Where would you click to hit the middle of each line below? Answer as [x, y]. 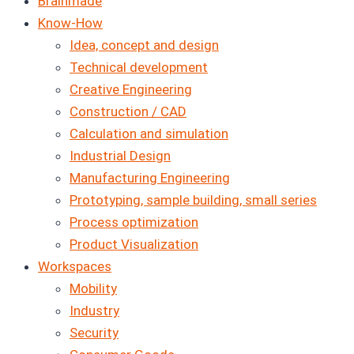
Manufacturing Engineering [150, 178]
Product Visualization [134, 245]
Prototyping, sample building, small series [193, 200]
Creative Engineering [131, 90]
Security [94, 333]
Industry [94, 311]
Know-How [70, 23]
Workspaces [75, 267]
